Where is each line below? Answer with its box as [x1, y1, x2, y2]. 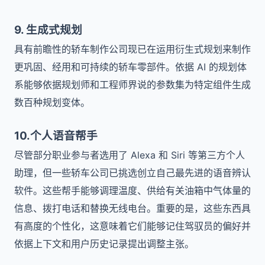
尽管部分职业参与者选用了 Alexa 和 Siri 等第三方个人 [14, 149, 245, 161]
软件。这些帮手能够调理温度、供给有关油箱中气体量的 [14, 185, 251, 196]
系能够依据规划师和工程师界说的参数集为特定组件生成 [14, 79, 251, 91]
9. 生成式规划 [14, 23, 82, 37]
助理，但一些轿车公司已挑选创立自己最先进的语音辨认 [14, 167, 251, 179]
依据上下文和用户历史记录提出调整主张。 [14, 238, 194, 250]
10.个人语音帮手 [14, 129, 98, 143]
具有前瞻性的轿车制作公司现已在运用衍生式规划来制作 [14, 43, 251, 55]
